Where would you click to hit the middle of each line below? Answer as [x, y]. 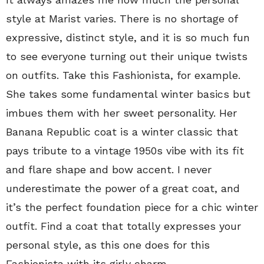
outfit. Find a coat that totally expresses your [123, 226]
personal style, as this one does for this [108, 245]
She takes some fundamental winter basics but [128, 94]
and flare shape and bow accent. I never [109, 169]
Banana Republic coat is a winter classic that [122, 132]
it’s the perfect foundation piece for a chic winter [132, 207]
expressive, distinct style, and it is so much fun [128, 37]
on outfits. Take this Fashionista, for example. [123, 75]
